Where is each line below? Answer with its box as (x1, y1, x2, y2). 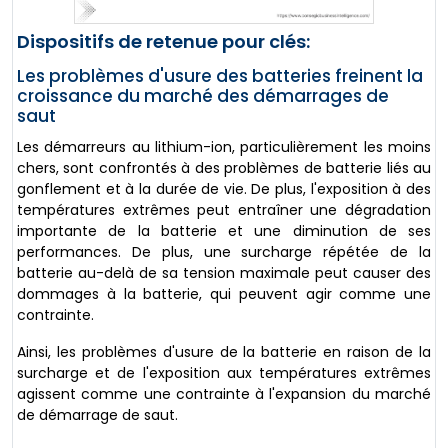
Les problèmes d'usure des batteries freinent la (17, 64, 423, 89)
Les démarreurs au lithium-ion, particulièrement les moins (17, 137, 431, 158)
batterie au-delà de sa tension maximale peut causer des (17, 263, 431, 284)
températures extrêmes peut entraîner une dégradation (17, 200, 431, 221)
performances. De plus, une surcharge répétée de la (17, 242, 431, 263)
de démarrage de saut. (17, 405, 178, 426)
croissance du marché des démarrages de (17, 84, 389, 109)
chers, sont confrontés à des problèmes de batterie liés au (17, 158, 431, 179)
